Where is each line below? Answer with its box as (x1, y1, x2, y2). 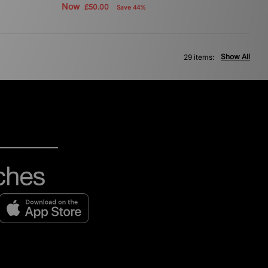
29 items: (184, 52, 214, 62)
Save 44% (116, 3, 146, 11)
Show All (221, 51, 250, 61)
